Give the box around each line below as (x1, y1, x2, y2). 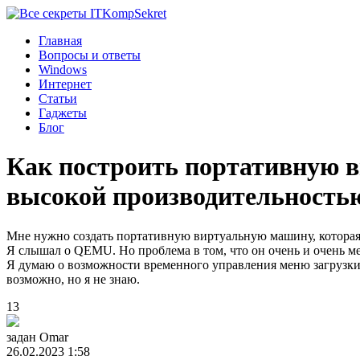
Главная (39, 34, 82, 47)
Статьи (39, 92, 77, 105)
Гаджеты (39, 106, 87, 120)
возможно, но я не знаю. (6, 272, 140, 286)
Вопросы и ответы (39, 48, 141, 62)
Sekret (134, 6, 166, 20)
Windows (39, 63, 87, 76)
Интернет (39, 77, 92, 91)
